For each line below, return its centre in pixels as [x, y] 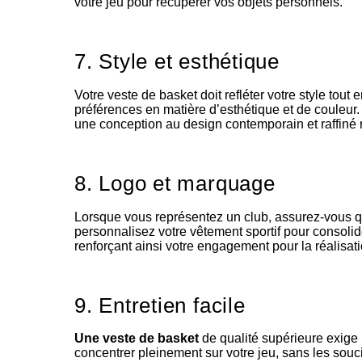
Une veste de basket [137, 339]
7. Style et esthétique [177, 62]
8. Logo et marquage [175, 183]
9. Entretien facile [160, 305]
